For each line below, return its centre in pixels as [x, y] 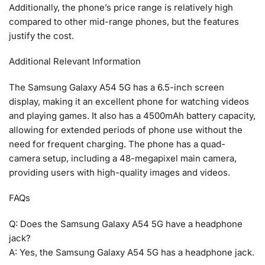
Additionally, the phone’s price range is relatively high [121, 7]
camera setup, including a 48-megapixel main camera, [123, 158]
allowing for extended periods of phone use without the [126, 130]
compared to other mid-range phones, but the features [124, 21]
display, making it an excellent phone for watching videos [129, 101]
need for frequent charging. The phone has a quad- [117, 144]
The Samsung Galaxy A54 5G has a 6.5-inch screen [117, 87]
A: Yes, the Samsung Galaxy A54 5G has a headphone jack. [132, 252]
